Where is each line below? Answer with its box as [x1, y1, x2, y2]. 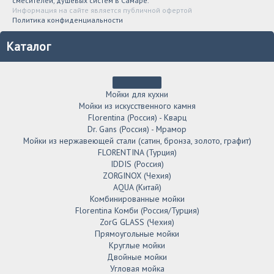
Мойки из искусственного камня [78, 100, 196, 112]
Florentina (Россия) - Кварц [87, 112, 187, 124]
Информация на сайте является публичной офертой [12, 6, 192, 15]
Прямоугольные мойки [95, 228, 179, 240]
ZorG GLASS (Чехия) [100, 217, 174, 228]
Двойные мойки [107, 251, 167, 263]
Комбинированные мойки [89, 193, 185, 205]
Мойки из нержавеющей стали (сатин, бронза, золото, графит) [23, 135, 251, 147]
